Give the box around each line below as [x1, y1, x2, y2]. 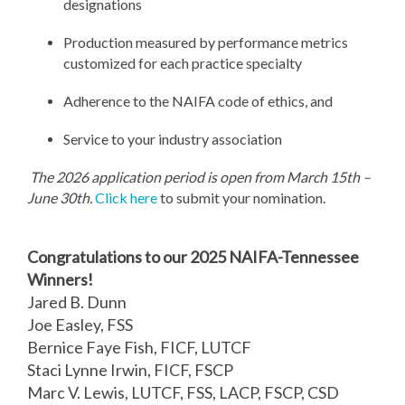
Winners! [27, 269, 93, 289]
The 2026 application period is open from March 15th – [30, 168, 371, 185]
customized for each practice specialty [63, 54, 302, 71]
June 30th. [27, 189, 92, 206]
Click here [95, 189, 157, 206]
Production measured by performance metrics [63, 33, 348, 51]
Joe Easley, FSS [27, 315, 133, 334]
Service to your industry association [63, 130, 282, 147]
